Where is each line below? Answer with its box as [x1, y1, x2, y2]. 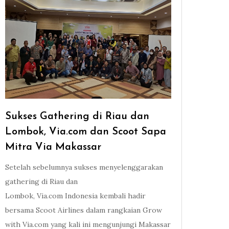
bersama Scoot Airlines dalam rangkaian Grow [5, 205, 163, 215]
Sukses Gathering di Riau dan [5, 111, 150, 122]
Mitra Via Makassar [5, 142, 102, 153]
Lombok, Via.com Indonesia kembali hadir [5, 191, 146, 201]
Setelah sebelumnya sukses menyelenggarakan [5, 163, 164, 172]
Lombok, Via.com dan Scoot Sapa [5, 127, 167, 138]
